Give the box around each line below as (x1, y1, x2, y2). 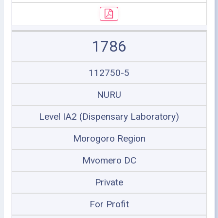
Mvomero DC (82, 155, 136, 166)
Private (95, 177, 123, 188)
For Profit (89, 199, 129, 210)
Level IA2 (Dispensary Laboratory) (39, 111, 179, 122)
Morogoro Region (73, 133, 145, 144)
